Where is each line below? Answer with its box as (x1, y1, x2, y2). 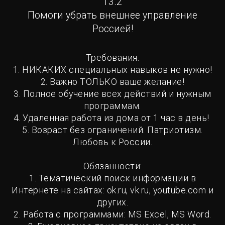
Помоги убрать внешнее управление (28, 10, 197, 22)
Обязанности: (83, 161, 142, 172)
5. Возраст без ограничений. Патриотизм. (22, 125, 203, 136)
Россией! (92, 23, 133, 35)
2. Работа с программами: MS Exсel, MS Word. (14, 209, 211, 220)
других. (96, 197, 129, 208)
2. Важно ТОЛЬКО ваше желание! (40, 77, 185, 87)
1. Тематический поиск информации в (29, 173, 196, 184)
